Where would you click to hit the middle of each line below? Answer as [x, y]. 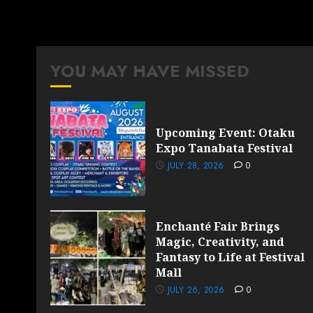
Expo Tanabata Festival [224, 148]
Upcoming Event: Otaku [225, 133]
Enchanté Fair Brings [218, 227]
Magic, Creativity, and [220, 242]
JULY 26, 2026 [196, 290]
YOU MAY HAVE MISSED [150, 71]
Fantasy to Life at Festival [230, 257]
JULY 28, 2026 [196, 166]
